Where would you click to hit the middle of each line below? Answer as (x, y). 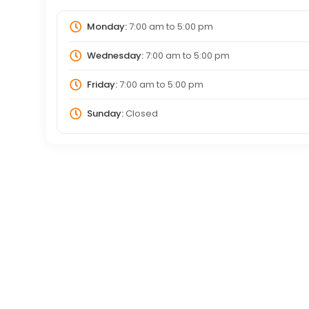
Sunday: (105, 113)
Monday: (107, 27)
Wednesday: (115, 55)
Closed (140, 113)
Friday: (102, 84)
